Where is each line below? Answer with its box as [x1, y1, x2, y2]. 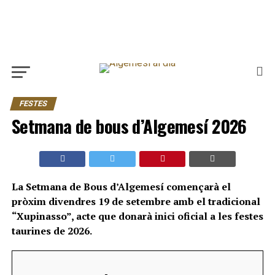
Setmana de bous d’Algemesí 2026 [11, 113, 247, 139]
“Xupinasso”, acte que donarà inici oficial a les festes [11, 209, 263, 223]
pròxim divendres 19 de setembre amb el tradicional [11, 195, 260, 208]
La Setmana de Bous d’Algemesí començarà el [11, 180, 231, 193]
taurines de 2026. [11, 224, 92, 238]
